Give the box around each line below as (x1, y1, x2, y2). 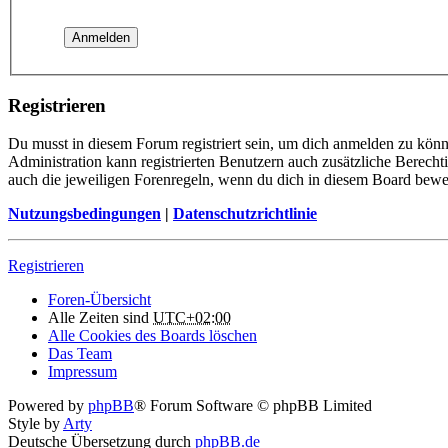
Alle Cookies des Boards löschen (48, 327, 257, 345)
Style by (8, 415, 63, 433)
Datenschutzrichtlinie (173, 205, 317, 223)
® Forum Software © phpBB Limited (134, 397, 372, 415)
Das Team (48, 345, 112, 363)
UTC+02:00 (153, 309, 231, 327)
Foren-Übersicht (48, 291, 151, 309)
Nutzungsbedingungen (8, 205, 161, 223)
